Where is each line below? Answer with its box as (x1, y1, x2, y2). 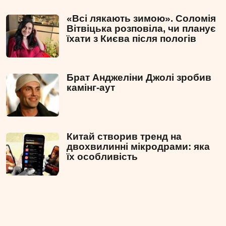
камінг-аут (67, 82, 115, 93)
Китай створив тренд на (67, 131, 182, 142)
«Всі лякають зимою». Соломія (67, 13, 216, 24)
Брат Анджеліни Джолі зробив (67, 72, 211, 83)
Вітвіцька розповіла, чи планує (67, 23, 216, 34)
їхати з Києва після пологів (67, 33, 196, 44)
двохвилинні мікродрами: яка (67, 141, 210, 152)
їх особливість (67, 151, 138, 162)
